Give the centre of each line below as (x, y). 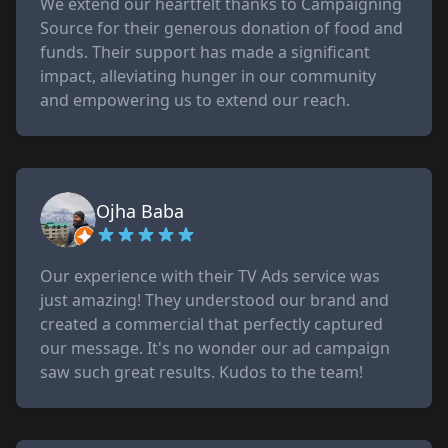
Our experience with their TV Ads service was (210, 276)
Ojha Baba (140, 211)
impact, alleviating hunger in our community (208, 76)
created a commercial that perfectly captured (211, 324)
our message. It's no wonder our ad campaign (215, 348)
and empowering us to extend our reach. (195, 100)
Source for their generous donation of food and (221, 28)
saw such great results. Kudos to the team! (201, 372)
